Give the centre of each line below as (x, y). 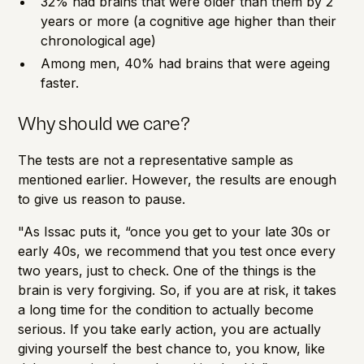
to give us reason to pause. (102, 199)
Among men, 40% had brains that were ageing (186, 63)
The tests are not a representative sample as (156, 160)
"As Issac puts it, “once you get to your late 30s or (175, 231)
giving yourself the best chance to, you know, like (172, 348)
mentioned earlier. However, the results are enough (178, 179)
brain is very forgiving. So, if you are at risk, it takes (178, 290)
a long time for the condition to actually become (166, 309)
